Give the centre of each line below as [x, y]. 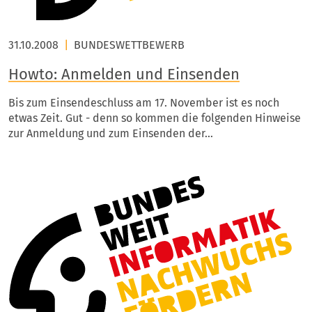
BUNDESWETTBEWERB [129, 45]
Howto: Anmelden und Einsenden [124, 74]
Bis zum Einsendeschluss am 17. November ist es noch [144, 103]
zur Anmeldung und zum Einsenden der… [111, 133]
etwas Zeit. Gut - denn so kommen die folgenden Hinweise [155, 118]
